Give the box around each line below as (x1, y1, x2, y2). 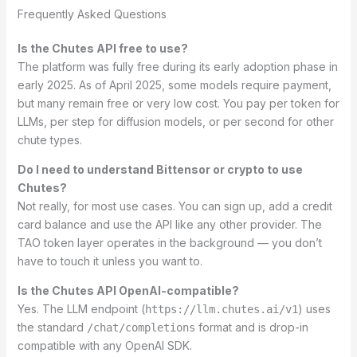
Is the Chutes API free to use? (17, 41, 188, 56)
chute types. (17, 133, 82, 147)
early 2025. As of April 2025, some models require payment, (17, 78, 331, 92)
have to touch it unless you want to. (17, 254, 202, 269)
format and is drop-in (194, 320, 308, 335)
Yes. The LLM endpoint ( (17, 302, 145, 316)
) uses (297, 302, 331, 316)
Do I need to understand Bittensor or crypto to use (17, 163, 303, 177)
